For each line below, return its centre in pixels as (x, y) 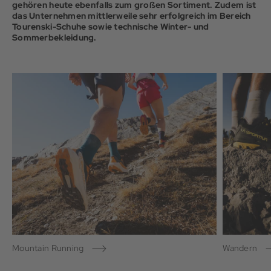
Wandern (240, 248)
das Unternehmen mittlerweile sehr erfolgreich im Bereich (132, 16)
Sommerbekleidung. (54, 38)
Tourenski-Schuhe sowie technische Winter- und (111, 27)
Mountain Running (48, 248)
